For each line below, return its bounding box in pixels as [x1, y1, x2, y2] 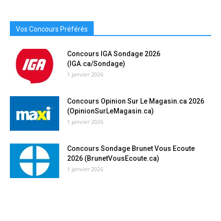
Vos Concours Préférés [16, 25, 88, 33]
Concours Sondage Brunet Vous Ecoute [67, 144, 195, 152]
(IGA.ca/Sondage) [67, 59, 125, 68]
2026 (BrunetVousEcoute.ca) [67, 154, 159, 162]
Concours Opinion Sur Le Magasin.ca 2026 [67, 97, 204, 105]
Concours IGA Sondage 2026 [67, 49, 160, 58]
